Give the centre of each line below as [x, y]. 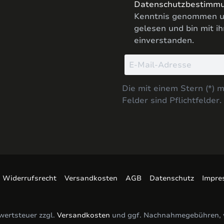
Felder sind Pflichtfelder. [172, 100]
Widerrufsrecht [29, 178]
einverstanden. [164, 40]
